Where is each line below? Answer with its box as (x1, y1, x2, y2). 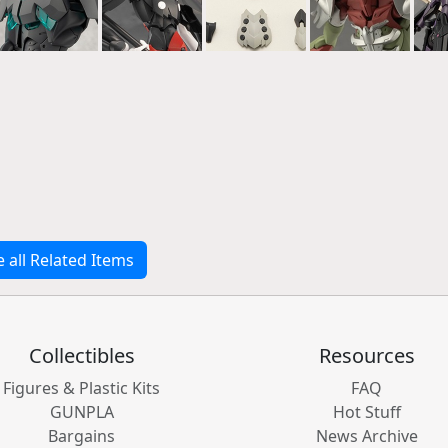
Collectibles (28, 342, 135, 369)
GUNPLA (49, 401, 114, 423)
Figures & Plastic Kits (3, 377, 160, 399)
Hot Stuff (332, 401, 401, 423)
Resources (318, 342, 415, 369)
